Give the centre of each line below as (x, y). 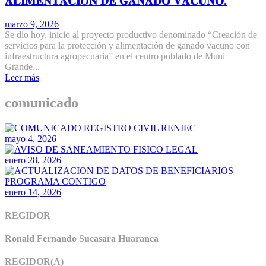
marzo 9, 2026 (32, 24)
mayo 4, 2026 (31, 138)
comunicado (42, 102)
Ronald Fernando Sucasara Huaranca (82, 239)
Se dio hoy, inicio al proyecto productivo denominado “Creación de (131, 34)
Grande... (22, 66)
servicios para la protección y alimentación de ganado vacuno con (127, 45)
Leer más (22, 77)
